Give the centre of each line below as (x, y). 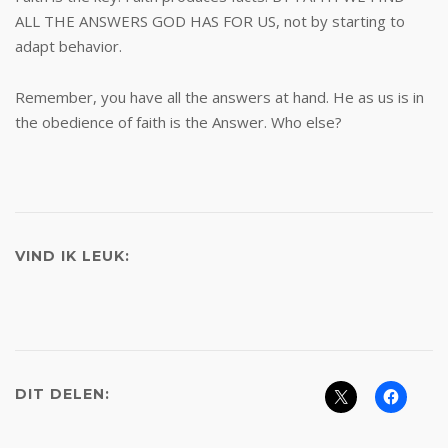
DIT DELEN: (62, 394)
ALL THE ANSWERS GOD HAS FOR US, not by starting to (210, 21)
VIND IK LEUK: (72, 256)
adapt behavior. (68, 46)
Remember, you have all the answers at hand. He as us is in (219, 97)
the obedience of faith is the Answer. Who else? (178, 122)
